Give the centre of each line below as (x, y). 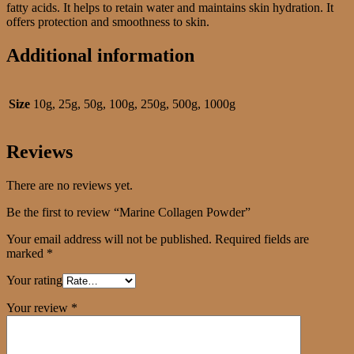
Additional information (100, 55)
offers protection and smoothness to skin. (108, 21)
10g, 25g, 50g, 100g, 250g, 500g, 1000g (134, 104)
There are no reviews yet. (70, 186)
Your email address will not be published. (109, 239)
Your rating (34, 281)
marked (26, 254)
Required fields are (262, 239)
